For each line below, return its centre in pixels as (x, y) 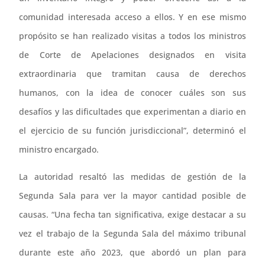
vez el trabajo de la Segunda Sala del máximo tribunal (132, 234)
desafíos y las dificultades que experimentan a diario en (132, 112)
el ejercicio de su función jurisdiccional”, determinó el (132, 131)
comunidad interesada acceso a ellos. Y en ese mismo (132, 17)
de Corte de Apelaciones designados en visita (132, 55)
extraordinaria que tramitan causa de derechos (132, 74)
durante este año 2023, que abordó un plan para (132, 253)
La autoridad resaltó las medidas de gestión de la (132, 177)
